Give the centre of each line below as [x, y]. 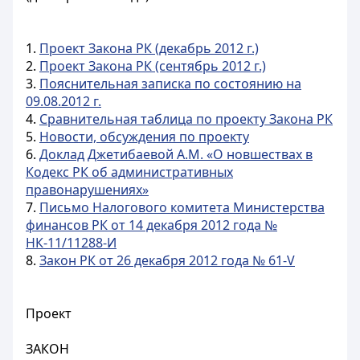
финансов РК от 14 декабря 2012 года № [151, 225]
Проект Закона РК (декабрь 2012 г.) [149, 48]
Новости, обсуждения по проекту [144, 137]
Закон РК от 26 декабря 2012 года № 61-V [167, 260]
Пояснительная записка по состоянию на [170, 84]
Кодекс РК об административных [129, 172]
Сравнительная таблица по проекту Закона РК [186, 119]
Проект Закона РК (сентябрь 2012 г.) [153, 66]
